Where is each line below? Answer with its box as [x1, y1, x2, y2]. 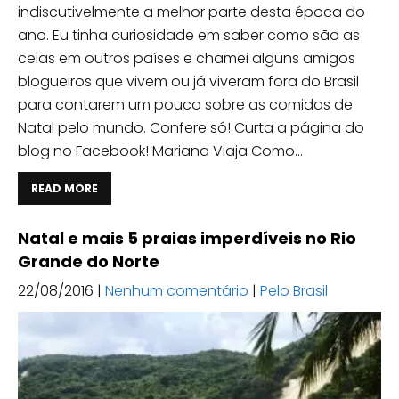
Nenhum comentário [105, 281, 248, 302]
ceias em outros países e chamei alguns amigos [18, 48, 355, 69]
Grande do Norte [18, 250, 159, 273]
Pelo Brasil [260, 281, 328, 302]
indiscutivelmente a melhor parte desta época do [18, 2, 365, 23]
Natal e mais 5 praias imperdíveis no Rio [18, 227, 356, 250]
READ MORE [31, 181, 98, 197]
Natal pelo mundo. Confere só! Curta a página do [18, 118, 364, 139]
